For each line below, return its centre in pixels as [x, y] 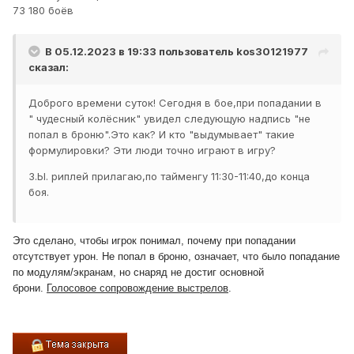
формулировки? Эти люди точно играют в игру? [152, 150]
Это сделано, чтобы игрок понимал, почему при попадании [154, 240]
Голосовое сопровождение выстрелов [137, 288]
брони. [30, 288]
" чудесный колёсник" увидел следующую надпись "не [169, 118]
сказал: [49, 67]
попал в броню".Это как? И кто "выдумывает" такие [162, 134]
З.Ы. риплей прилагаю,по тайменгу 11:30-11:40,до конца [169, 176]
